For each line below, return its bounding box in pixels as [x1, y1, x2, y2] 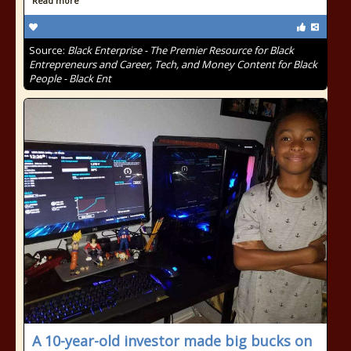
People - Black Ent [29, 71, 111, 85]
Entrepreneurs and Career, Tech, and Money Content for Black [29, 57, 317, 71]
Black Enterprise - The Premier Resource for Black [67, 43, 294, 57]
